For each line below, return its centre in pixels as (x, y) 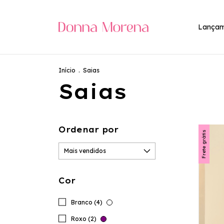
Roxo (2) (84, 219)
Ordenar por (88, 129)
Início (67, 70)
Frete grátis (204, 144)
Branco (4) (87, 202)
